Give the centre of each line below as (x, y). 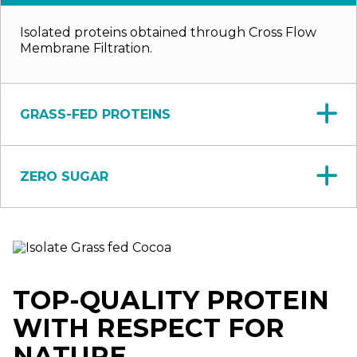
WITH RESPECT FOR (149, 328)
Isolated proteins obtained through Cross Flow (168, 33)
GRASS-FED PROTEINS (95, 114)
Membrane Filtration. (86, 49)
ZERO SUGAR (64, 176)
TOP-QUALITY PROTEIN (171, 300)
